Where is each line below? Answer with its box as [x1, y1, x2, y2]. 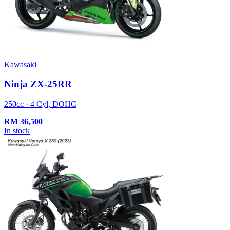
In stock [4, 126, 30, 136]
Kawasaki [4, 60, 36, 69]
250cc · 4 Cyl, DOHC [4, 100, 76, 109]
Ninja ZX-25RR [4, 79, 72, 90]
